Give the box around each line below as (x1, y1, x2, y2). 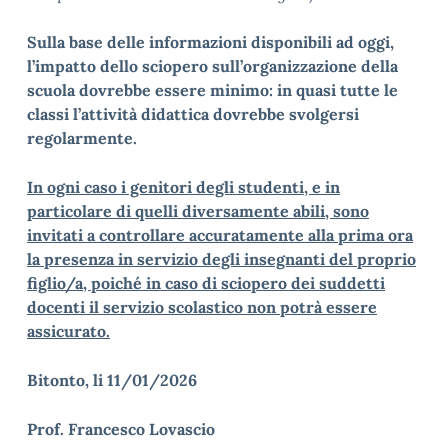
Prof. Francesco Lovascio (27, 419, 215, 439)
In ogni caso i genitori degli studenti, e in (27, 177, 340, 197)
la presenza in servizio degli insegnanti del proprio (27, 249, 416, 269)
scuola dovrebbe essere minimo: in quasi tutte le (27, 80, 398, 100)
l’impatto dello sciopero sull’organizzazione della (27, 56, 398, 76)
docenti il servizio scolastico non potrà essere (27, 297, 377, 317)
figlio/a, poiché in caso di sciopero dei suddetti (27, 273, 385, 293)
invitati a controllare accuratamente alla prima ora (27, 225, 413, 245)
